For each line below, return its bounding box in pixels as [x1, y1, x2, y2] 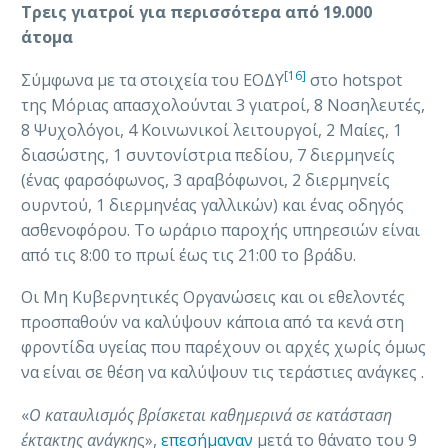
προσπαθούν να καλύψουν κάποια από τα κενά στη [21, 311, 404, 334]
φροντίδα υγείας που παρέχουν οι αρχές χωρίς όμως [21, 336, 426, 359]
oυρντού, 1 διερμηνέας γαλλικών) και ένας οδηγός [21, 193, 404, 216]
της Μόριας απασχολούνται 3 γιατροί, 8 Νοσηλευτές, [21, 93, 425, 116]
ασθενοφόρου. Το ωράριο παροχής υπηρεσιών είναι [21, 218, 420, 241]
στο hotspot [306, 68, 402, 91]
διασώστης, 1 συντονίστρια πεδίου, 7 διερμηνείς [21, 143, 395, 166]
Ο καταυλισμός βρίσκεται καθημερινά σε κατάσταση [29, 403, 392, 426]
